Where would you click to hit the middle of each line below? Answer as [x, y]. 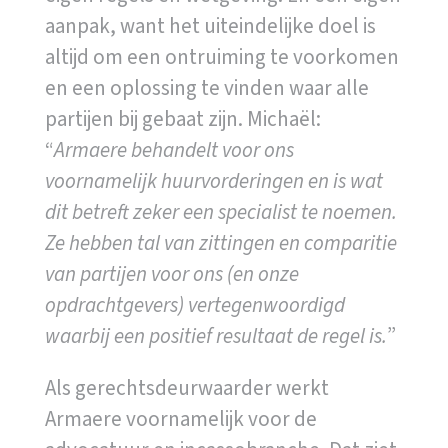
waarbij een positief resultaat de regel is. [215, 335]
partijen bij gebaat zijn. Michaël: [182, 118]
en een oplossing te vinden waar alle [206, 87]
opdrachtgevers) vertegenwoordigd [194, 304]
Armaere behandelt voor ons [173, 149]
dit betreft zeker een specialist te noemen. [220, 211]
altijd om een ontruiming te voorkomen [221, 56]
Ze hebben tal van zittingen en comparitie [220, 242]
